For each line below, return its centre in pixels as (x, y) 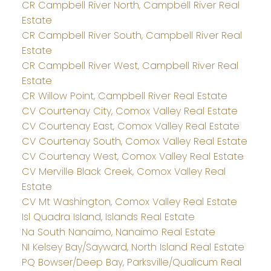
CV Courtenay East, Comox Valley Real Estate (130, 126)
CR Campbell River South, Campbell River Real (132, 35)
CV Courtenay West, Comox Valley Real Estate (132, 156)
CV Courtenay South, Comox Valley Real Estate (134, 141)
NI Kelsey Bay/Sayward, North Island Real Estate (133, 247)
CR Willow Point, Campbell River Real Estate (124, 96)
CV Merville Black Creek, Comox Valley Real (123, 171)
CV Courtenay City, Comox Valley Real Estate (129, 111)
